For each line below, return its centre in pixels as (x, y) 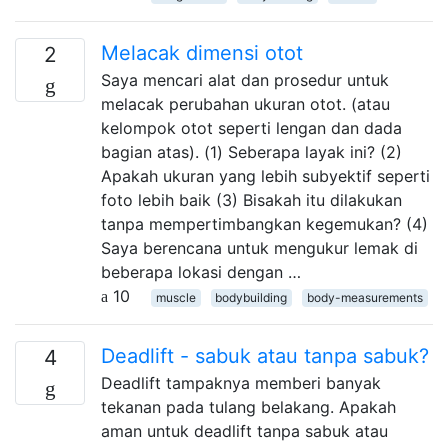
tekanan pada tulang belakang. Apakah (248, 406)
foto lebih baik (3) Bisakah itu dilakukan (251, 199)
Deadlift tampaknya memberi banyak (241, 382)
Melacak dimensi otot (202, 52)
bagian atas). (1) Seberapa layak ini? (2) (251, 151)
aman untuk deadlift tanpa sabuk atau (244, 430)
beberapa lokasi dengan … (201, 271)
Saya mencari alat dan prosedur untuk (245, 79)
